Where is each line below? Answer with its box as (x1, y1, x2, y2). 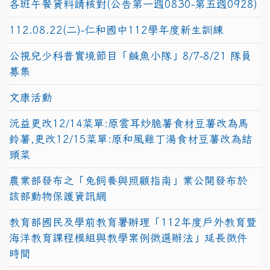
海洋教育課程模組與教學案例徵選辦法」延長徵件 (9, 232, 248, 243)
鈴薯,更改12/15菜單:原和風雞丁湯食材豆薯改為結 (9, 133, 253, 144)
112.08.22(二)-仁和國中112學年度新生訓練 (9, 24, 224, 35)
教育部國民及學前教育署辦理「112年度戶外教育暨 (9, 216, 257, 227)
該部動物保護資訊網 (9, 190, 107, 201)
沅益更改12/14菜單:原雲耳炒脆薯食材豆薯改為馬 (9, 118, 249, 128)
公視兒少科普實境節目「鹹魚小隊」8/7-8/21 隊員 (9, 50, 252, 61)
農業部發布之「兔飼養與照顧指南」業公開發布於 (9, 175, 248, 186)
